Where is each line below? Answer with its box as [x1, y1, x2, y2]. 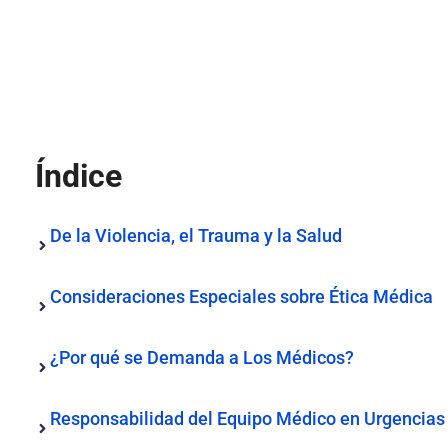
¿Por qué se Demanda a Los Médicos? [50, 347, 354, 368]
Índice [35, 157, 122, 195]
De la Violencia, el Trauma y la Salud [50, 225, 342, 246]
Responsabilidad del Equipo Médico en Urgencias [50, 408, 445, 429]
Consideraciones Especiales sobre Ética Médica [50, 286, 433, 307]
